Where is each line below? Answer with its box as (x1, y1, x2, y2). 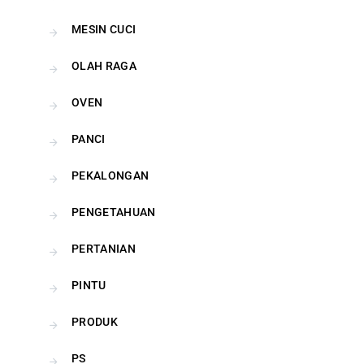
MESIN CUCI (71, 23, 136, 36)
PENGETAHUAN (71, 206, 156, 219)
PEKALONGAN (71, 169, 149, 182)
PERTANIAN (71, 242, 136, 255)
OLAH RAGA (71, 59, 137, 72)
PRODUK (71, 315, 119, 328)
